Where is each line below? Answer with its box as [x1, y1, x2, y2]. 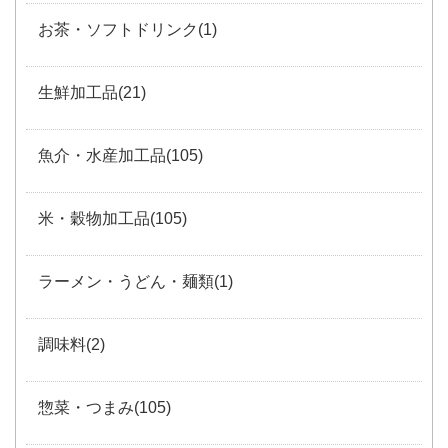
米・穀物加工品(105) [38, 209, 187, 227]
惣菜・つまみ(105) [38, 398, 171, 416]
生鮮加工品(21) [38, 83, 146, 101]
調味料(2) [38, 335, 105, 353]
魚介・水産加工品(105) [38, 146, 203, 164]
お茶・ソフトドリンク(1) [38, 20, 217, 38]
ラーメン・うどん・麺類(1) [38, 272, 233, 290]
